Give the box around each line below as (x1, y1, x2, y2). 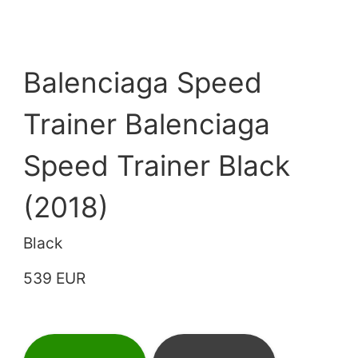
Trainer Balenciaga (23, 106, 271, 141)
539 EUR (23, 268, 86, 288)
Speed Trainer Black (23, 148, 291, 183)
